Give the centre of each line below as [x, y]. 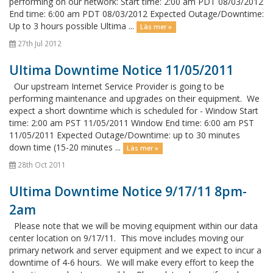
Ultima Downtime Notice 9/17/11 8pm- [128, 191]
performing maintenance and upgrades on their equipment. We [134, 98]
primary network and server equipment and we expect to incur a [135, 250]
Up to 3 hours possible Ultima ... [73, 26]
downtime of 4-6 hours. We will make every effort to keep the [132, 262]
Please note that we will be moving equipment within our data [133, 226]
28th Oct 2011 [41, 165]
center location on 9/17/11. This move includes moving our [126, 238]
